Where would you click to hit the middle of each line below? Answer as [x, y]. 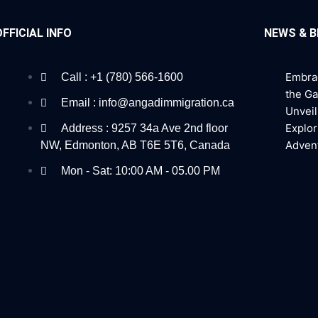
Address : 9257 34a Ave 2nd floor [144, 128]
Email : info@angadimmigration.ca [147, 102]
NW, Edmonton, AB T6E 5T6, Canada [135, 145]
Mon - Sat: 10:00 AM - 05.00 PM [140, 170]
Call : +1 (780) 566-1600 [122, 77]
